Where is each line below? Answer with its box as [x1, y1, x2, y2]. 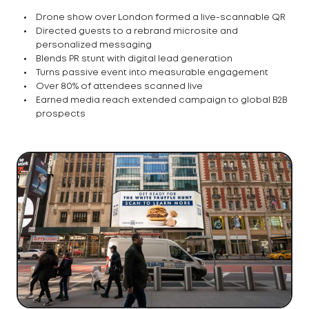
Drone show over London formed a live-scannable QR [36, 14, 286, 22]
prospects [36, 110, 86, 119]
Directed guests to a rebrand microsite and [36, 28, 238, 36]
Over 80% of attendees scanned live [36, 83, 203, 91]
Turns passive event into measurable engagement [36, 69, 268, 77]
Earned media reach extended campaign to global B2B [36, 97, 288, 105]
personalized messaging [36, 41, 152, 50]
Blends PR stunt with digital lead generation [36, 55, 232, 63]
